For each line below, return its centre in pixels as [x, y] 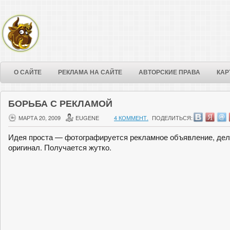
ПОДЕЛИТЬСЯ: [172, 118]
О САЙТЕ [28, 72]
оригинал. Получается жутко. [60, 147]
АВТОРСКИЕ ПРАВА [169, 72]
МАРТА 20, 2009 [40, 118]
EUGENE [87, 118]
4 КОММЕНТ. [131, 118]
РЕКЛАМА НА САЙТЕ [90, 72]
